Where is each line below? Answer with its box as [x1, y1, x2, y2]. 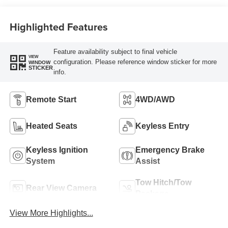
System [25, 156, 55, 165]
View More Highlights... [9, 208, 93, 217]
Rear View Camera [25, 183, 97, 192]
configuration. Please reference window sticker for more [53, 58, 217, 66]
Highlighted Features [9, 19, 108, 35]
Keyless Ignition [25, 145, 88, 154]
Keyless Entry [135, 121, 189, 130]
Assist [135, 156, 160, 165]
